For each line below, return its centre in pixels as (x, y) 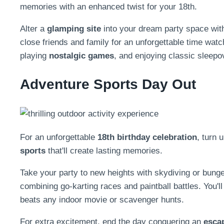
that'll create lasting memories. (104, 150)
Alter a (33, 29)
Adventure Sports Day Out (108, 84)
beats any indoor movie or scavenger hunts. (102, 199)
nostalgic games (81, 56)
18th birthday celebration (147, 137)
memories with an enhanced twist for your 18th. (108, 7)
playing (34, 56)
